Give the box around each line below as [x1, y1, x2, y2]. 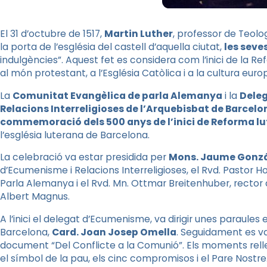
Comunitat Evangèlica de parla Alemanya [13, 89, 222, 102]
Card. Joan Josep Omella [52, 226, 176, 239]
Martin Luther [104, 27, 173, 40]
